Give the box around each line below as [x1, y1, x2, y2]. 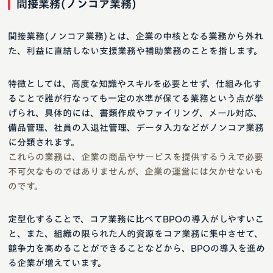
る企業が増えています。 [8, 258, 107, 268]
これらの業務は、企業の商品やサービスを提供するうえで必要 [8, 152, 263, 161]
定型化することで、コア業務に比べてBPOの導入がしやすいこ [8, 214, 264, 224]
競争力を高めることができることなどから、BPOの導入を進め [8, 243, 265, 253]
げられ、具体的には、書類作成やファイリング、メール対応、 [8, 108, 263, 118]
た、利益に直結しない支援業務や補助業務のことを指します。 [8, 46, 263, 55]
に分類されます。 [8, 137, 80, 147]
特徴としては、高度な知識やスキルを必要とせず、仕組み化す [8, 79, 261, 88]
